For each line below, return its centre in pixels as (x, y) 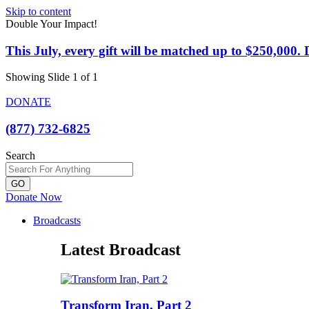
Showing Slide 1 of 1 (52, 77)
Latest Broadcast (121, 249)
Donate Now (34, 197)
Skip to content (38, 11)
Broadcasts (57, 220)
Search (20, 155)
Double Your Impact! (51, 24)
